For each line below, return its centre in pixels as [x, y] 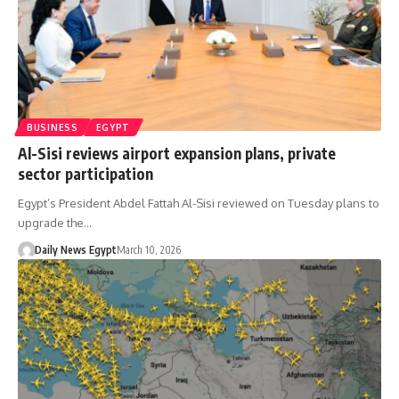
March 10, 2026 [148, 249]
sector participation [85, 173]
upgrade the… [55, 222]
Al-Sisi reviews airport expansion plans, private [177, 153]
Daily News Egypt [75, 249]
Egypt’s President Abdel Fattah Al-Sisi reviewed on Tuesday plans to [199, 203]
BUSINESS [53, 127]
